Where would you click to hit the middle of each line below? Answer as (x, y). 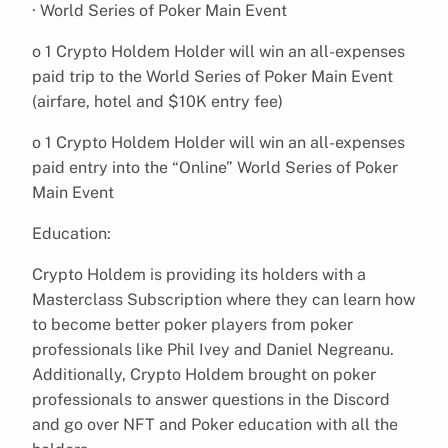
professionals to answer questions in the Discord (211, 399)
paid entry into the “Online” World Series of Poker (215, 167)
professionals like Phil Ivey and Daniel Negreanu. (213, 349)
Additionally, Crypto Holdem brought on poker (204, 374)
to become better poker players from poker (192, 324)
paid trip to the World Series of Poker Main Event (212, 76)
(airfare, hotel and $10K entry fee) (157, 101)
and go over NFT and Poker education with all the (215, 424)
